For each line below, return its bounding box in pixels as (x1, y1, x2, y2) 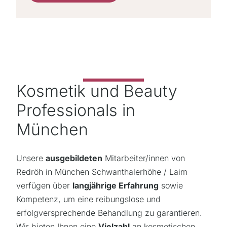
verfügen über (16, 180, 72, 191)
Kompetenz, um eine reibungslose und (16, 194, 161, 205)
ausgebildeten (46, 153, 102, 164)
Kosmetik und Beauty (16, 81, 177, 101)
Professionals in (16, 100, 135, 121)
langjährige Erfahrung (72, 180, 159, 191)
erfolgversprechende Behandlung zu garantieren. (16, 208, 202, 218)
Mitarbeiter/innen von (102, 153, 185, 164)
